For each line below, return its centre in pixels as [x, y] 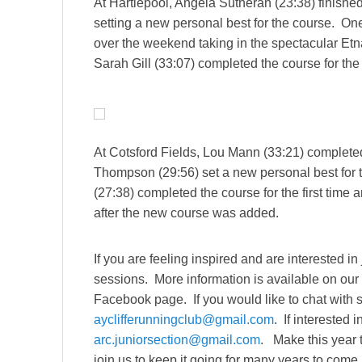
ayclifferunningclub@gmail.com [184, 319]
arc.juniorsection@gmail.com [177, 339]
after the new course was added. [186, 213]
